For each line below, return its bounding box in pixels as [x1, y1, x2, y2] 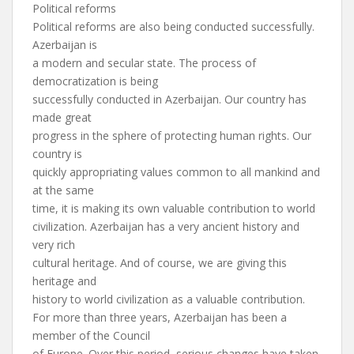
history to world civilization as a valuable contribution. [32, 292, 305, 307]
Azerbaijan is [32, 37, 97, 52]
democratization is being [32, 73, 158, 88]
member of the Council [32, 328, 150, 343]
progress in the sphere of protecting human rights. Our [32, 128, 311, 143]
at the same [32, 183, 94, 198]
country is [32, 146, 82, 161]
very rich [32, 237, 75, 252]
